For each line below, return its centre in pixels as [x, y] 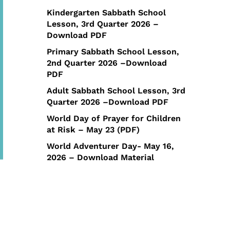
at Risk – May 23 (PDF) [93, 130]
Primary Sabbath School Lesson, [113, 52]
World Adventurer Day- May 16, [110, 146]
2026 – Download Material [100, 157]
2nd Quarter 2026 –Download [107, 63]
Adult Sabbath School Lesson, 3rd [116, 91]
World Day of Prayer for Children [114, 118]
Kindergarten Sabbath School [106, 13]
